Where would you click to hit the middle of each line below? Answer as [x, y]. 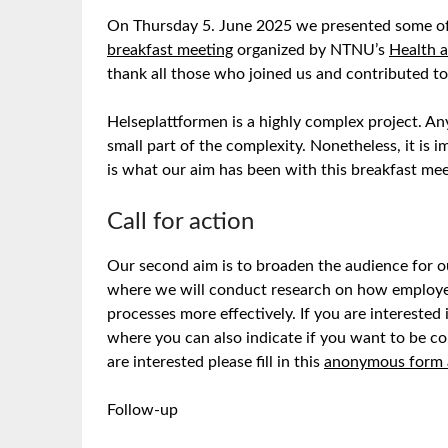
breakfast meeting [170, 50]
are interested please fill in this [215, 362]
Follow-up [142, 410]
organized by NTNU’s [311, 50]
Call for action [180, 222]
